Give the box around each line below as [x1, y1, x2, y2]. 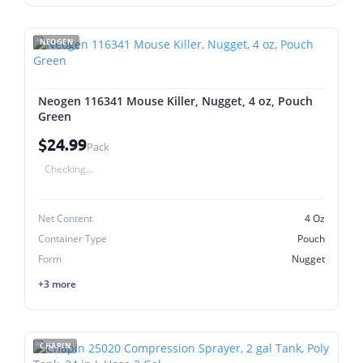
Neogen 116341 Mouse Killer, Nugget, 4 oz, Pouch [38, 93, 313, 109]
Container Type [38, 232, 107, 246]
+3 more [38, 276, 76, 291]
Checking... [45, 162, 93, 176]
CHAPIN [40, 340, 70, 351]
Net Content [38, 211, 92, 225]
